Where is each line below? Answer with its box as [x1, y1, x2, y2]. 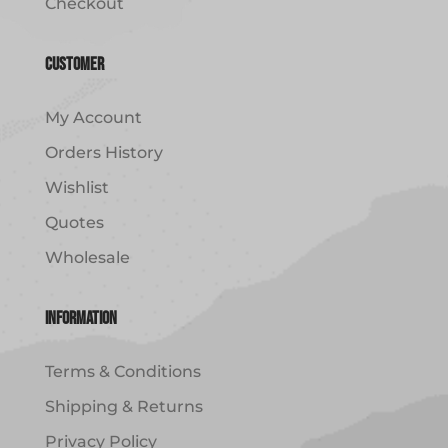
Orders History [44, 142, 163, 162]
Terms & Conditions [44, 361, 201, 381]
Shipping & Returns [44, 396, 203, 416]
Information [44, 307, 117, 329]
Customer [44, 53, 104, 75]
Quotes [44, 212, 104, 232]
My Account [44, 107, 142, 127]
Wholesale [44, 247, 130, 267]
